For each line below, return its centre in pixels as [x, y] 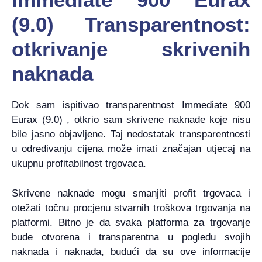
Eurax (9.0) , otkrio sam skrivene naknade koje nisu [131, 120]
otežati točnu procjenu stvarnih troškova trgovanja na [131, 208]
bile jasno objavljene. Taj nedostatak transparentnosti [131, 135]
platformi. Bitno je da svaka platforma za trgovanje [131, 222]
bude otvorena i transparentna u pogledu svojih [131, 237]
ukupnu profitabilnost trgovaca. [79, 164]
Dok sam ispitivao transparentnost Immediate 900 [131, 105]
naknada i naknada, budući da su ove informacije [131, 251]
